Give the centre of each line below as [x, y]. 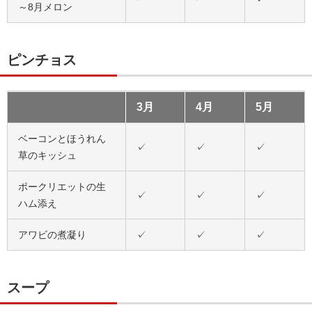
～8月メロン [45, 7]
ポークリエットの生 [62, 187]
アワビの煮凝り [52, 235]
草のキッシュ [47, 155]
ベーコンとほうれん [62, 139]
